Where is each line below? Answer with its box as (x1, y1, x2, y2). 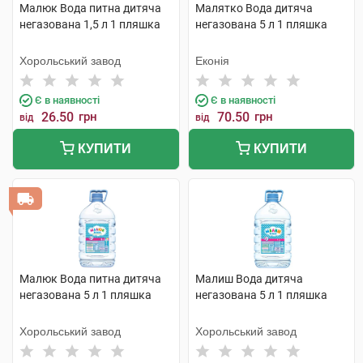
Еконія (194, 54, 229, 67)
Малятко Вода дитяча (194, 2, 313, 15)
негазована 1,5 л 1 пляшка (19, 18, 160, 31)
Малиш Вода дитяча (194, 272, 303, 285)
